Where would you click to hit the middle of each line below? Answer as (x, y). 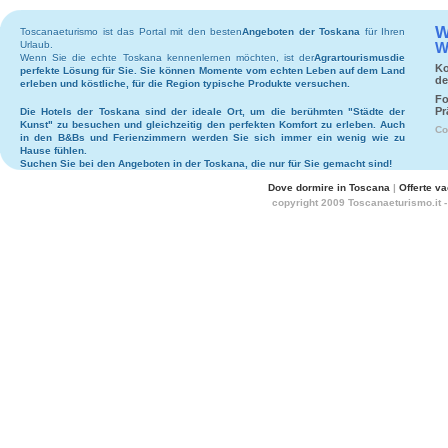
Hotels (57, 111)
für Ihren (382, 31)
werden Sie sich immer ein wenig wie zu (296, 137)
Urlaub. (36, 44)
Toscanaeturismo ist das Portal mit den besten (131, 31)
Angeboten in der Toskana (181, 163)
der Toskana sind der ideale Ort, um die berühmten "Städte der (239, 111)
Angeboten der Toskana (301, 31)
